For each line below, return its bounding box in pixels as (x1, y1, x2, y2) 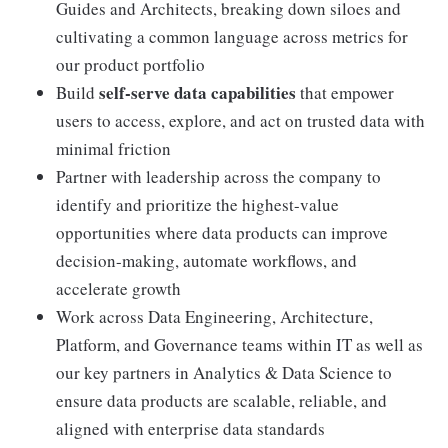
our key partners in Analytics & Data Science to (56, 361, 392, 384)
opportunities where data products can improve (56, 221, 388, 244)
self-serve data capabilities (99, 80, 296, 105)
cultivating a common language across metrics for (56, 25, 408, 48)
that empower (296, 81, 394, 104)
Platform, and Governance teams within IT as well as (56, 333, 423, 356)
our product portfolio (56, 53, 205, 76)
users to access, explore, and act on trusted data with (56, 109, 425, 132)
